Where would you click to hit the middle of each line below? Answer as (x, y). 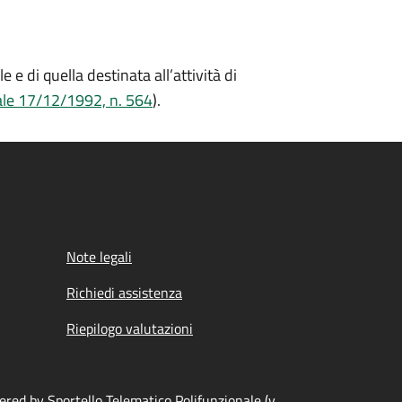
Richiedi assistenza (124, 293)
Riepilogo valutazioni (130, 328)
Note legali (99, 257)
